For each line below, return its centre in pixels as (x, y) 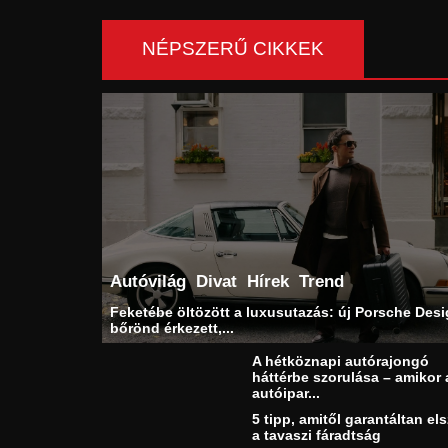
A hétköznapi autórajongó (340, 361)
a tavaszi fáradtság (316, 435)
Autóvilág (147, 281)
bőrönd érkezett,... (171, 327)
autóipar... (286, 393)
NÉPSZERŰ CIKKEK (233, 48)
